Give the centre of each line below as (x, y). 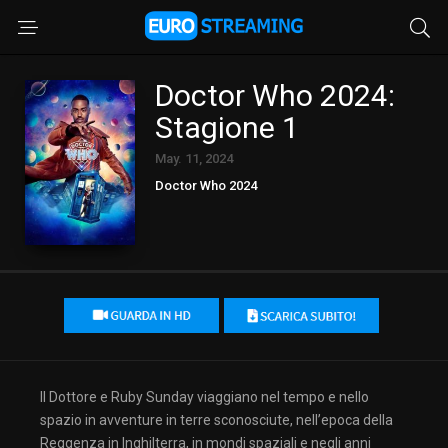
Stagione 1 (227, 127)
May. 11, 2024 (194, 158)
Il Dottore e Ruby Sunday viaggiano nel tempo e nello (204, 396)
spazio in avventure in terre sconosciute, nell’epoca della (216, 419)
